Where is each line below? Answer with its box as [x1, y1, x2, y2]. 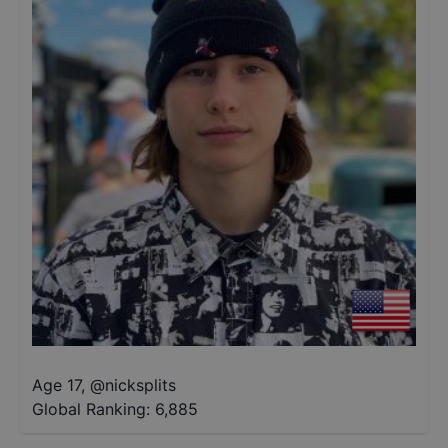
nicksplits [105, 375, 176, 395]
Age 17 [32, 375, 81, 395]
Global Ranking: [32, 399, 150, 419]
